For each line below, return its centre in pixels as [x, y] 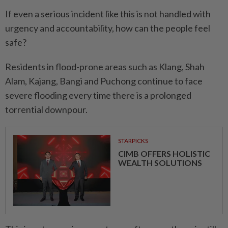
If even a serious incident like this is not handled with [108, 14]
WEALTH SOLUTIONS [160, 163]
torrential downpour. [46, 109]
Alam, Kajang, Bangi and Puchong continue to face [104, 81]
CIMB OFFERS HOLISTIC [164, 153]
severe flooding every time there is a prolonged [98, 95]
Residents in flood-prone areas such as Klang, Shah [105, 67]
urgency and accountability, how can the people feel [108, 28]
